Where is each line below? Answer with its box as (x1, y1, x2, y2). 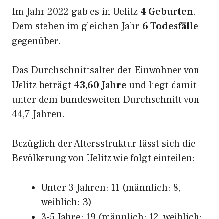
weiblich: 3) (41, 196, 92, 209)
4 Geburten (140, 5, 193, 18)
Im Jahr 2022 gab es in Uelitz (12, 5, 140, 18)
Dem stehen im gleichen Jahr (12, 20, 142, 33)
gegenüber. (12, 35, 61, 47)
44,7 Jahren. (12, 108, 65, 121)
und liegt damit (127, 79, 197, 91)
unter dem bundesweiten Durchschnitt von (12, 93, 199, 106)
